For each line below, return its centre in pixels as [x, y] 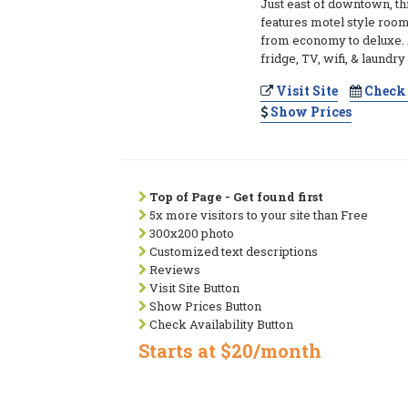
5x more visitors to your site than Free [257, 215]
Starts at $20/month [230, 351]
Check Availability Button [220, 324]
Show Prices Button [204, 306]
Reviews [173, 270]
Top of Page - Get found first [236, 197]
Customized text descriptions [232, 251]
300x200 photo [190, 233]
